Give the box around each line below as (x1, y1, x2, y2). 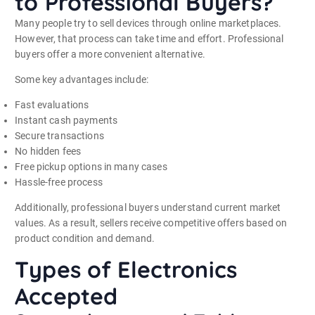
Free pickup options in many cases (15, 161, 167, 173)
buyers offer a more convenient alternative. (15, 49, 206, 60)
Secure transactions (15, 130, 104, 142)
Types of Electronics (15, 255, 237, 284)
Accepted (15, 282, 118, 311)
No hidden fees (15, 146, 82, 157)
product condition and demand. (15, 233, 155, 245)
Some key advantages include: (15, 74, 149, 86)
